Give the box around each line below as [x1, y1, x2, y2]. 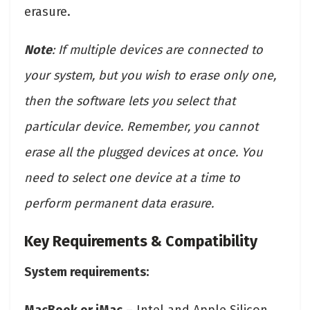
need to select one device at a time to [24, 170, 240, 185]
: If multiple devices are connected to [52, 42, 263, 57]
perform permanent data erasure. [24, 195, 214, 211]
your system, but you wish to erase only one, [24, 67, 276, 83]
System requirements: [24, 264, 149, 280]
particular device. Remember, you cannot [24, 118, 258, 134]
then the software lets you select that [24, 93, 235, 109]
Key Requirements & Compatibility [24, 232, 257, 251]
